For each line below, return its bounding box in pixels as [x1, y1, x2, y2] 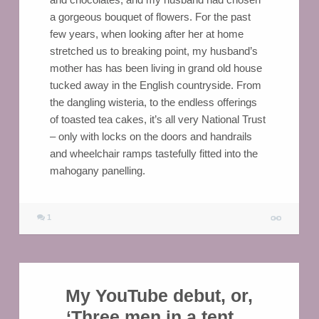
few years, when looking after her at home [49, 28, 244, 41]
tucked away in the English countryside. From [49, 79, 261, 92]
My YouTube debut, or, [65, 286, 253, 306]
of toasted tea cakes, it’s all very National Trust [49, 113, 266, 126]
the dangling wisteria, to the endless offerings [49, 96, 257, 109]
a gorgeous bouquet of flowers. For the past [49, 11, 251, 23]
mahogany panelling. [49, 164, 145, 177]
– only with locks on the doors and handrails [49, 130, 252, 143]
